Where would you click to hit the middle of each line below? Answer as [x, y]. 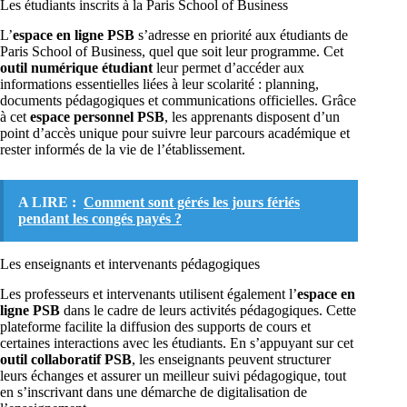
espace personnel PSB [97, 117]
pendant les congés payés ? [100, 219]
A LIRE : [47, 203]
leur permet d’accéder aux [228, 68]
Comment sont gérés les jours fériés [192, 203]
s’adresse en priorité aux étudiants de [241, 35]
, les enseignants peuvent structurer [231, 359]
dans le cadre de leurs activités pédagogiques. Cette [208, 310]
